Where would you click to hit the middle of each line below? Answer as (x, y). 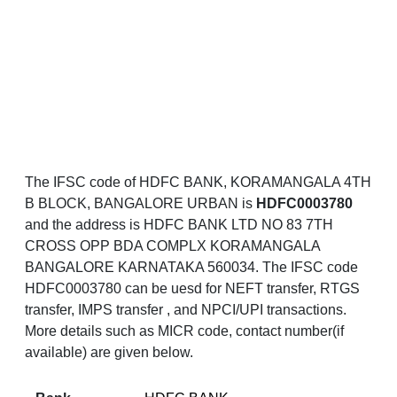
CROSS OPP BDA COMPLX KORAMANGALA (172, 246)
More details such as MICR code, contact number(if (184, 331)
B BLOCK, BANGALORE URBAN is (140, 204)
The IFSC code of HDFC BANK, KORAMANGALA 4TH (198, 183)
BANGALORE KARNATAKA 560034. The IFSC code (191, 268)
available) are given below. (109, 353)
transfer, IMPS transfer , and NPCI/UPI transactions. (186, 310)
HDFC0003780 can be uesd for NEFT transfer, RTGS (192, 289)
